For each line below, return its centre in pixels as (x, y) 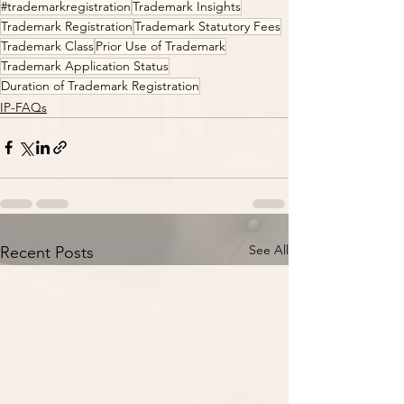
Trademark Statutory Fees (207, 26)
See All (269, 249)
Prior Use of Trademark (161, 46)
